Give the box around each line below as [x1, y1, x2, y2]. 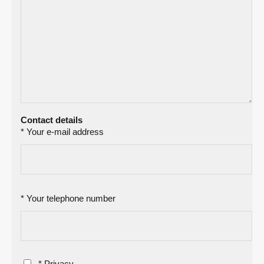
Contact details [21, 114, 82, 125]
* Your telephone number [21, 193, 115, 203]
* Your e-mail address [21, 126, 104, 137]
